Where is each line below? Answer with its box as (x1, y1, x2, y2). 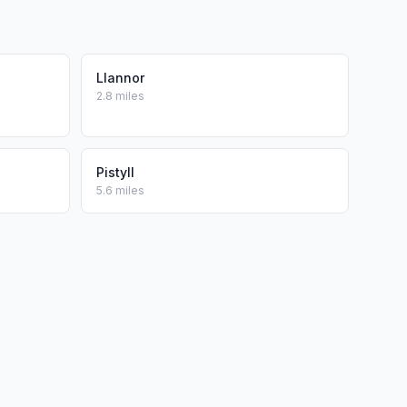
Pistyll (96, 164, 134, 180)
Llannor (96, 70, 144, 85)
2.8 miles (96, 89, 144, 103)
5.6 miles (96, 184, 144, 197)
